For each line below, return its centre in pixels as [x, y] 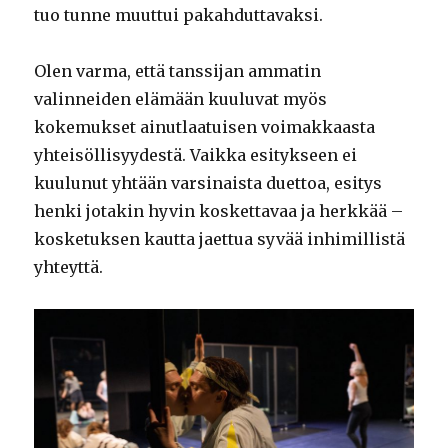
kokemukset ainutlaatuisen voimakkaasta [205, 127]
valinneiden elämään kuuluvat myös [181, 99]
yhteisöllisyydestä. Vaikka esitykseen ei [196, 155]
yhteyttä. [69, 267]
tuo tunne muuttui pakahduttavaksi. [179, 15]
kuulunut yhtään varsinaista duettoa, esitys [208, 183]
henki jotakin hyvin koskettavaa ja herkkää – [219, 211]
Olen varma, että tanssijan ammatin [178, 71]
